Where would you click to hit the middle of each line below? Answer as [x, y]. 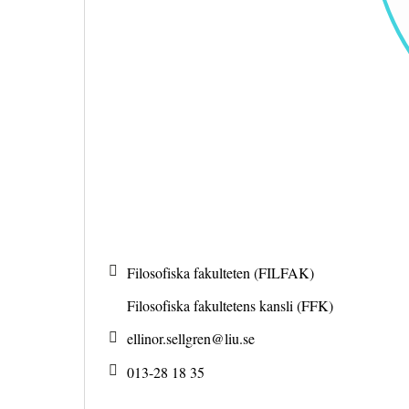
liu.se [240, 339]
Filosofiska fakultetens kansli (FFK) [230, 306]
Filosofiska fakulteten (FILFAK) [220, 272]
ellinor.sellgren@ [176, 339]
